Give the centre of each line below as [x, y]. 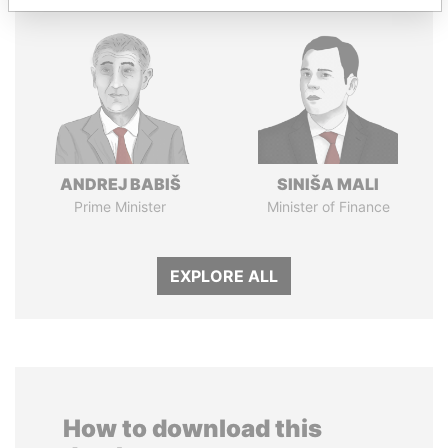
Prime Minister [120, 206]
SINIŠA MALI [328, 184]
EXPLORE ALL [224, 276]
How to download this [192, 428]
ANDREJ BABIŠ [120, 184]
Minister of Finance [328, 206]
